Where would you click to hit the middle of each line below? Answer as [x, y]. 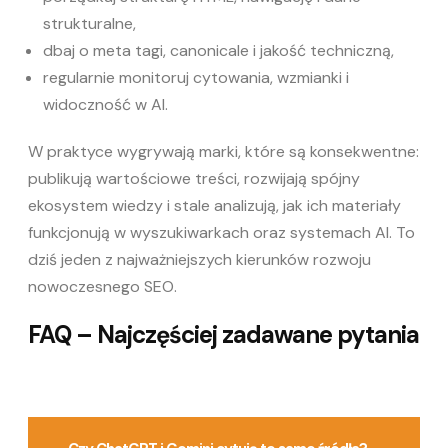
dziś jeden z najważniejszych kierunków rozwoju [199, 259]
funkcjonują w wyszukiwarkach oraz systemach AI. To [221, 232]
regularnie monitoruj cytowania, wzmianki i [196, 77]
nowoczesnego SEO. [102, 286]
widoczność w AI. [105, 104]
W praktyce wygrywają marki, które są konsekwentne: [223, 151]
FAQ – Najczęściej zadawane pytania [223, 334]
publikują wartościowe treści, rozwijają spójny [194, 178]
